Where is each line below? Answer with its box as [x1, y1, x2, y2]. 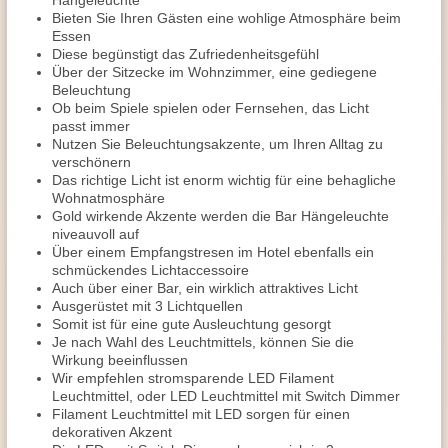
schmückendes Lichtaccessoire [52, 262, 249, 278]
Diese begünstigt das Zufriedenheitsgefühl [52, 46, 319, 62]
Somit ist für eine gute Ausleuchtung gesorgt [52, 316, 331, 332]
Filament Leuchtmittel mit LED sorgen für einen [52, 406, 350, 422]
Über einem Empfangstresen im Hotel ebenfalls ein [52, 244, 374, 260]
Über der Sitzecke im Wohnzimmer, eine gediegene [52, 64, 377, 80]
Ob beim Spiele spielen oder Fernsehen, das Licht [52, 100, 369, 116]
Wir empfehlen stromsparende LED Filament [52, 370, 334, 386]
